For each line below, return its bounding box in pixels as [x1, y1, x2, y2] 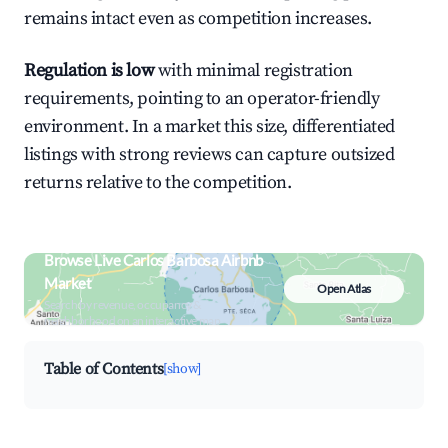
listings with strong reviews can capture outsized [24, 143, 395, 166]
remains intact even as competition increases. [24, 7, 373, 30]
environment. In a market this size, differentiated [24, 115, 396, 138]
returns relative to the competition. [24, 171, 292, 194]
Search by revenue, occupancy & [44, 297, 201, 312]
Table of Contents [44, 359, 164, 379]
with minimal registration [154, 59, 353, 82]
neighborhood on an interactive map [44, 313, 221, 328]
